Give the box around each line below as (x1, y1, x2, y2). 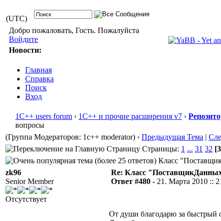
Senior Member (5, 177, 54, 185)
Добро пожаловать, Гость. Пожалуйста (8, 26, 139, 35)
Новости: (8, 46, 41, 54)
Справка (25, 74, 54, 83)
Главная (25, 66, 52, 74)
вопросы (15, 121, 44, 129)
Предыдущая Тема (142, 133, 203, 141)
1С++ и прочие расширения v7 (78, 112, 182, 120)
